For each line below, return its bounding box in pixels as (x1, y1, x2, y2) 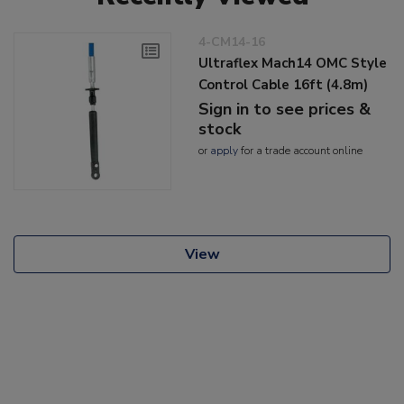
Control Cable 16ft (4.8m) (198, 75, 369, 94)
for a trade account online (238, 142, 363, 158)
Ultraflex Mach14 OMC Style (198, 53, 388, 72)
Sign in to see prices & (198, 97, 372, 120)
